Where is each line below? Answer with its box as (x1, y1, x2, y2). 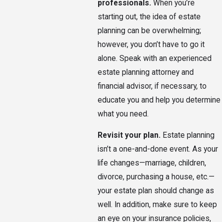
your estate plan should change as (97, 186, 214, 196)
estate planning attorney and (97, 67, 194, 77)
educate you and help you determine (97, 95, 221, 105)
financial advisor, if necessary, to (97, 81, 207, 91)
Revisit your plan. (97, 131, 161, 140)
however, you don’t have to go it (97, 40, 205, 49)
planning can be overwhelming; (97, 26, 201, 35)
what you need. (97, 109, 149, 118)
